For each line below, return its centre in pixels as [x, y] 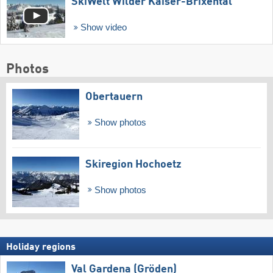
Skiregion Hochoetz [133, 164]
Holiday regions [41, 248]
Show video [102, 28]
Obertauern [114, 97]
